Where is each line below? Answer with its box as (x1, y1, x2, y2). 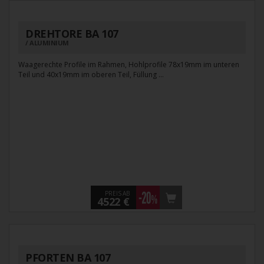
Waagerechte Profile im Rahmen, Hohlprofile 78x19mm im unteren (18, 60, 239, 70)
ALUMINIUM (29, 38, 69, 48)
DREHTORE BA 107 (25, 27, 118, 41)
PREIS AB (105, 189, 130, 198)
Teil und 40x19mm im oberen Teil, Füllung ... (18, 70, 164, 80)
